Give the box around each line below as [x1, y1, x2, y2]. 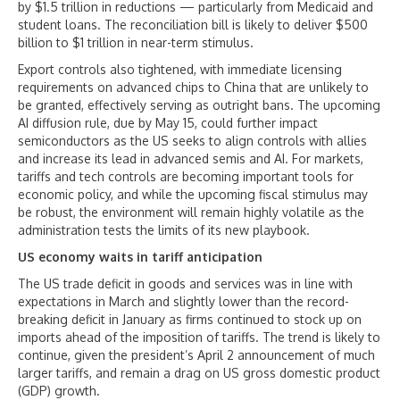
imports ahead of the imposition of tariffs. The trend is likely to [18, 329, 380, 346]
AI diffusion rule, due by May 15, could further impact [18, 115, 318, 131]
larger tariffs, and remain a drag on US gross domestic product [18, 365, 380, 381]
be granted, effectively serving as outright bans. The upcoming [18, 97, 380, 113]
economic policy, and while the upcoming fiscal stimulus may [18, 187, 368, 203]
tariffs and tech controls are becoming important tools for [18, 169, 354, 185]
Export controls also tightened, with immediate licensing [18, 62, 342, 78]
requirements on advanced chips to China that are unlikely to [18, 79, 369, 96]
